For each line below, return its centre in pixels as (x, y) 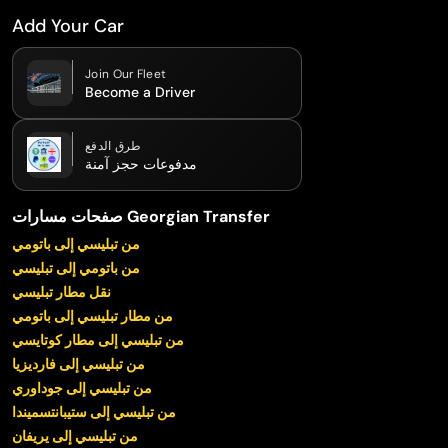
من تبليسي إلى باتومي (76, 243)
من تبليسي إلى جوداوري (82, 387)
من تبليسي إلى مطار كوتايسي (98, 339)
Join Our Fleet (126, 74)
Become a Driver (140, 92)
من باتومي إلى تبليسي (76, 267)
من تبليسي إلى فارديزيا (78, 363)
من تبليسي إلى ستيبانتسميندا (94, 411)
